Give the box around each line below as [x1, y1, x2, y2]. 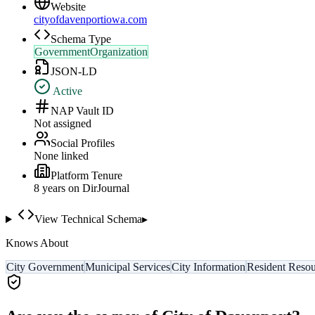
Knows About [6, 237, 68, 250]
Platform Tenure [51, 169, 122, 182]
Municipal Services [85, 261, 170, 274]
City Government [6, 261, 84, 274]
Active [51, 85, 82, 98]
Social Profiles [51, 137, 115, 150]
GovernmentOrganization [34, 46, 148, 58]
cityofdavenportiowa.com [34, 13, 147, 26]
